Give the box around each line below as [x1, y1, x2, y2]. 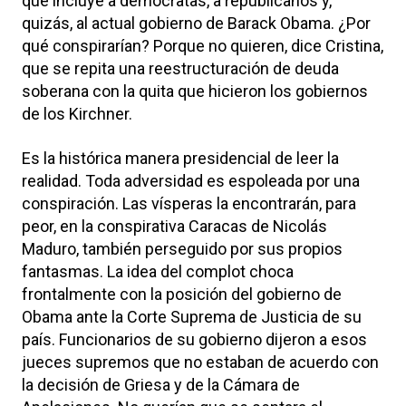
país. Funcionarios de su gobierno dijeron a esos [22, 329, 367, 349]
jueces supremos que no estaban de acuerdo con [22, 352, 379, 372]
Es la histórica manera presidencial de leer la [22, 148, 339, 168]
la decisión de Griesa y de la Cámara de [22, 374, 300, 394]
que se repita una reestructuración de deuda [22, 58, 339, 78]
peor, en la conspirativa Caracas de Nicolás [22, 216, 327, 236]
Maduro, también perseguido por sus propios [22, 238, 343, 258]
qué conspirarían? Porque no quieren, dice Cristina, [22, 35, 383, 55]
